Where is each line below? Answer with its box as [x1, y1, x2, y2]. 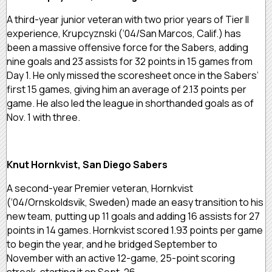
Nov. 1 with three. [7, 110, 82, 124]
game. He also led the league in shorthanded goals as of [7, 96, 254, 110]
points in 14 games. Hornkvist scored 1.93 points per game [7, 223, 263, 237]
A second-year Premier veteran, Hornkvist [7, 181, 193, 195]
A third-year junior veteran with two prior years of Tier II [7, 12, 249, 26]
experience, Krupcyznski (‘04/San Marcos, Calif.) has [7, 26, 241, 40]
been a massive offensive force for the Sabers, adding [7, 40, 248, 54]
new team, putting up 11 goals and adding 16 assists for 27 [7, 209, 260, 223]
